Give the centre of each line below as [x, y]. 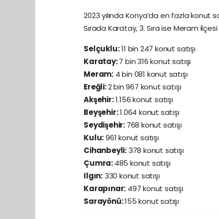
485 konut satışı [142, 163]
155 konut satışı [152, 201]
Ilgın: [93, 176]
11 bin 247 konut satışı [157, 49]
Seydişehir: [105, 125]
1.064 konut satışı [149, 112]
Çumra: [99, 163]
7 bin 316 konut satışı [155, 61]
